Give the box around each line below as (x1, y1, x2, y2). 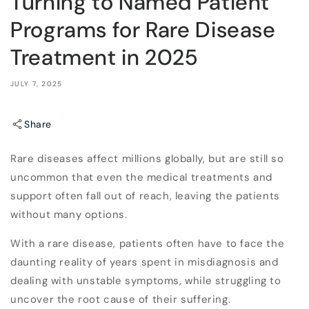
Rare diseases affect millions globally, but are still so (10, 152, 284, 166)
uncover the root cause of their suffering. (10, 292, 234, 306)
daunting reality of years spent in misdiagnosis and (10, 255, 279, 269)
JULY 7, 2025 (10, 79, 63, 88)
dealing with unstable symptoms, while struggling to (10, 274, 281, 288)
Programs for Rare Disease (10, 16, 276, 44)
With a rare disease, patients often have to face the (10, 237, 285, 250)
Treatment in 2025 (10, 43, 198, 72)
